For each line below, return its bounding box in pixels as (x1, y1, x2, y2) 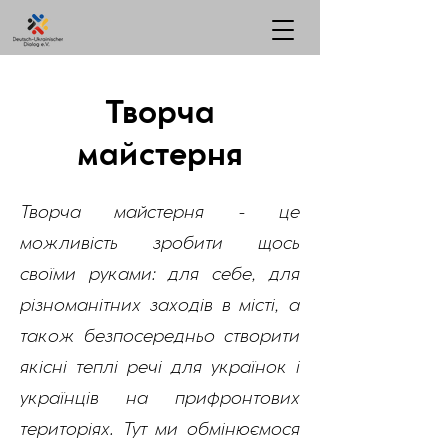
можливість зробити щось (20, 233, 300, 257)
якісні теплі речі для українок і (20, 357, 300, 381)
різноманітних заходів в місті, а (20, 295, 300, 319)
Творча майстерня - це (20, 202, 300, 226)
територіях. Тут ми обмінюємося (20, 419, 300, 443)
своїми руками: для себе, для (20, 264, 300, 288)
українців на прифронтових (20, 388, 300, 412)
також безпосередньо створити (20, 326, 300, 350)
